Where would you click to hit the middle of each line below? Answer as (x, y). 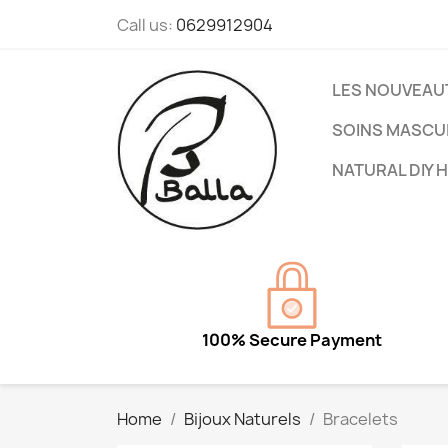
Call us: (146, 25)
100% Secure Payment (291, 340)
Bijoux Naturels (242, 419)
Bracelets (360, 419)
